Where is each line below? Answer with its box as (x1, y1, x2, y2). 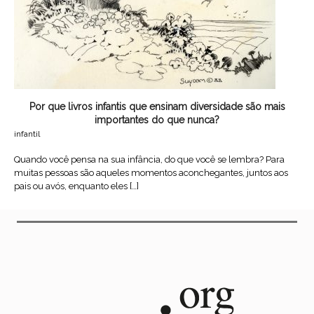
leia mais (240, 214, 280, 226)
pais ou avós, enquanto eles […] (14, 181, 139, 192)
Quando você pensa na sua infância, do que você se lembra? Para (14, 154, 285, 165)
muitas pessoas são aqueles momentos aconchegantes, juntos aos (14, 168, 288, 179)
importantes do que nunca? (95, 114, 219, 126)
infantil (14, 129, 40, 139)
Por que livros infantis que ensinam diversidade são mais (29, 101, 285, 113)
